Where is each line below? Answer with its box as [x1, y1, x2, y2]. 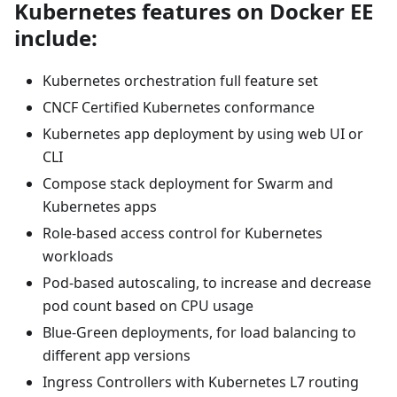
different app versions [43, 345, 191, 365]
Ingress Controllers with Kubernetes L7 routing [43, 371, 359, 392]
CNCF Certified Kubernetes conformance [43, 97, 315, 117]
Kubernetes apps [43, 196, 157, 216]
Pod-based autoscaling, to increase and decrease [43, 272, 371, 292]
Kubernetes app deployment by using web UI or [43, 123, 363, 144]
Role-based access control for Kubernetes [43, 222, 323, 243]
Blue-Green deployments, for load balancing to [43, 322, 356, 342]
